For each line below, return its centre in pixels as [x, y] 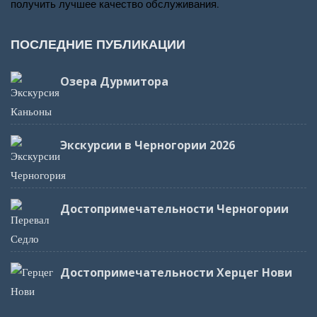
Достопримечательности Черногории [174, 209]
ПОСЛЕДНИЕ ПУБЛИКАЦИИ [98, 44]
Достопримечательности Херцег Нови [176, 273]
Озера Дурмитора [114, 82]
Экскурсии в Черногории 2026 [148, 145]
